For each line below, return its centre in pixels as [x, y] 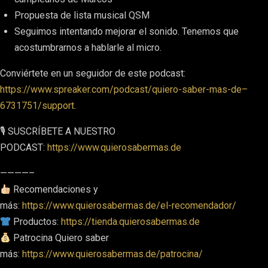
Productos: [36, 222]
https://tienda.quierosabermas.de [131, 222]
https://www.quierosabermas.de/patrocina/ [112, 254]
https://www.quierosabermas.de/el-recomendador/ [129, 205]
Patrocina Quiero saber [60, 238]
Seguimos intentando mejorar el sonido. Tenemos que [127, 31]
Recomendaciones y [55, 189]
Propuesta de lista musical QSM [82, 15]
